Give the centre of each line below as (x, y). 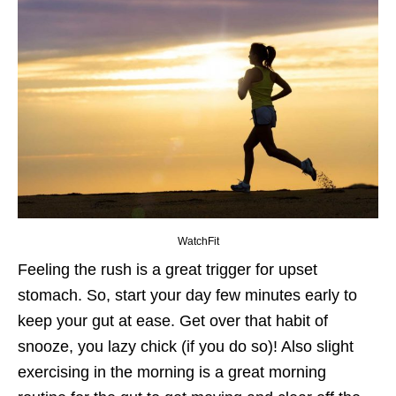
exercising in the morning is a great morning (172, 373)
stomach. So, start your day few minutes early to (187, 296)
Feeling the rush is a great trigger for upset (168, 270)
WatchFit (198, 242)
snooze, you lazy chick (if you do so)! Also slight (186, 347)
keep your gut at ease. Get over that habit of (173, 321)
